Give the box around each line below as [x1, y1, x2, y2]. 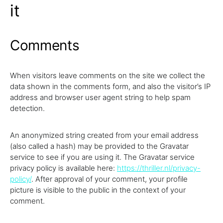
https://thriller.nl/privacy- [117, 163, 201, 173]
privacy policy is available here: [10, 163, 117, 173]
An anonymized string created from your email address [10, 130, 199, 140]
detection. [10, 104, 45, 113]
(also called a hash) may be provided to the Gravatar [10, 141, 189, 151]
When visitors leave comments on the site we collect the [10, 71, 205, 80]
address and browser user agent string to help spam [10, 93, 191, 102]
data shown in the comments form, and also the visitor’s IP [10, 82, 211, 91]
